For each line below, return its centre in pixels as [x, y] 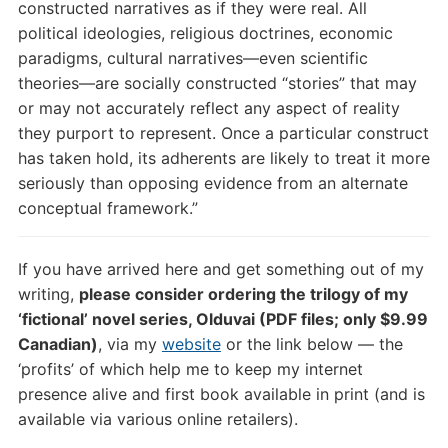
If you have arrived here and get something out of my [220, 268]
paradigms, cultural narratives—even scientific [192, 57]
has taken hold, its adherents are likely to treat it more [223, 157]
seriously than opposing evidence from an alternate [212, 182]
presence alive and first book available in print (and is [221, 393]
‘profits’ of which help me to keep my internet [190, 368]
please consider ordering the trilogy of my [243, 293]
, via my [129, 343]
